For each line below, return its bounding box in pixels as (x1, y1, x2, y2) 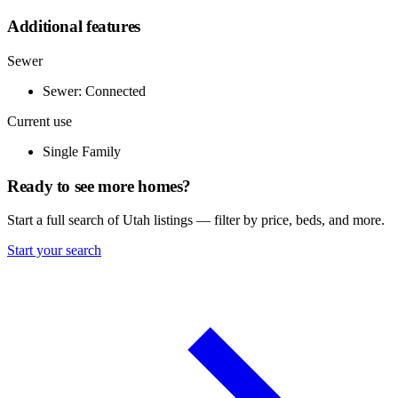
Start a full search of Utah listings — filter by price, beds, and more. (7, 212, 385, 228)
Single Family (43, 143, 121, 159)
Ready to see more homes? (7, 176, 192, 195)
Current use (7, 113, 72, 129)
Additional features (7, 17, 140, 36)
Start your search (7, 243, 101, 259)
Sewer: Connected (43, 83, 146, 99)
